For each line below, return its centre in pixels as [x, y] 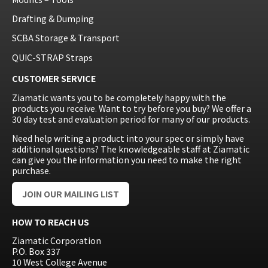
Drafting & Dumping [53, 19]
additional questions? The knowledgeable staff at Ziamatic [131, 149]
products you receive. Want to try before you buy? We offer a [132, 108]
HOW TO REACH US [51, 222]
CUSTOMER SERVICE [54, 79]
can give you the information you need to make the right [127, 159]
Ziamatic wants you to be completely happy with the [119, 97]
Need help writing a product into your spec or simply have [128, 138]
